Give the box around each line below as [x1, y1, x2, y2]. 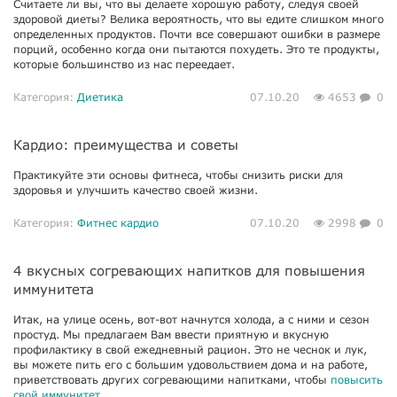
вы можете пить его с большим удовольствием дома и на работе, [13, 358, 368, 371]
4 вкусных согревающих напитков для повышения [13, 262, 365, 278]
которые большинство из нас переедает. [13, 58, 235, 71]
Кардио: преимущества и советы [13, 136, 238, 152]
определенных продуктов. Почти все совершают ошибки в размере [13, 27, 380, 41]
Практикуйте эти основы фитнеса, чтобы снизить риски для [13, 168, 343, 182]
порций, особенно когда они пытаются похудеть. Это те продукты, [13, 43, 379, 56]
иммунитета [13, 281, 94, 297]
